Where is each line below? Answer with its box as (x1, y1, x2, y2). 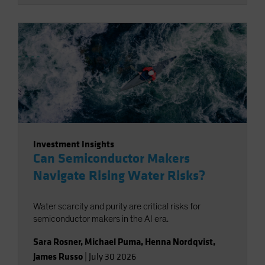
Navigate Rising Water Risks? (33, 167, 205, 185)
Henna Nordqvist (145, 235, 213, 248)
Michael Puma (85, 235, 141, 248)
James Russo (33, 250, 83, 263)
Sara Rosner (33, 235, 81, 248)
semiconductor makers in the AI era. (33, 214, 169, 224)
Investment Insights (33, 138, 114, 151)
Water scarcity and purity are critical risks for (33, 202, 201, 212)
